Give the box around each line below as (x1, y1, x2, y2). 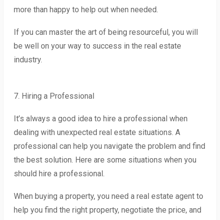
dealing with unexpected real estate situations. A (14, 128, 180, 137)
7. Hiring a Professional (14, 91, 94, 101)
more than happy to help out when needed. (14, 5, 158, 15)
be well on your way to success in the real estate (14, 41, 181, 51)
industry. (14, 55, 42, 65)
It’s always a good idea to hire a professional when (14, 114, 188, 124)
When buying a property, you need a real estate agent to (14, 192, 203, 201)
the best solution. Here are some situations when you (14, 155, 196, 165)
